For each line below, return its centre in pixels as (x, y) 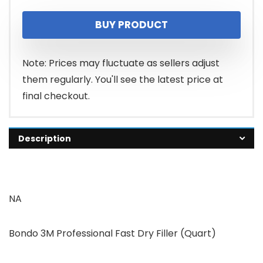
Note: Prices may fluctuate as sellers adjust (121, 63)
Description (45, 138)
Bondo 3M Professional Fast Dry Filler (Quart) (112, 233)
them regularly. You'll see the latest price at (123, 79)
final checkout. (56, 96)
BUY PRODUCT (131, 24)
